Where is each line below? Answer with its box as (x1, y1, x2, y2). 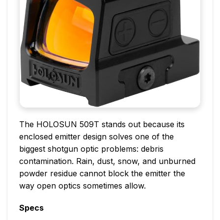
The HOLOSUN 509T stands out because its (19, 119, 185, 129)
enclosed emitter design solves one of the (19, 131, 174, 141)
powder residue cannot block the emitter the (19, 168, 185, 178)
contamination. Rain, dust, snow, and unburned (19, 156, 195, 166)
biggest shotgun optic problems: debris (19, 143, 164, 154)
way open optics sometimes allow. (19, 180, 146, 191)
